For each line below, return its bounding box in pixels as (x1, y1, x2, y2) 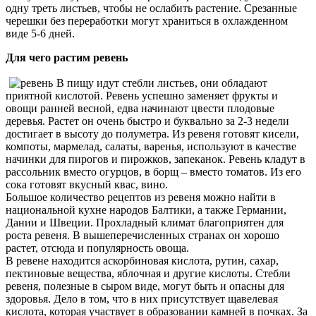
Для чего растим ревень (6, 51, 128, 63)
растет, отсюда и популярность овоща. (6, 241, 189, 254)
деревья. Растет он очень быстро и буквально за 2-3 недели (6, 114, 289, 127)
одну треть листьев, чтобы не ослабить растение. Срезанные (6, 1, 297, 14)
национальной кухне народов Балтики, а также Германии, (6, 203, 286, 216)
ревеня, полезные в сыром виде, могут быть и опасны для (6, 279, 284, 292)
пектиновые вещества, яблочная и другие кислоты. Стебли (6, 267, 291, 279)
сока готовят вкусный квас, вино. (6, 178, 168, 190)
